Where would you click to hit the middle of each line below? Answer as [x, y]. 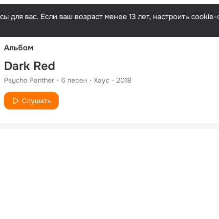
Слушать [36, 100]
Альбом [19, 47]
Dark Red [30, 66]
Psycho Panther [29, 80]
